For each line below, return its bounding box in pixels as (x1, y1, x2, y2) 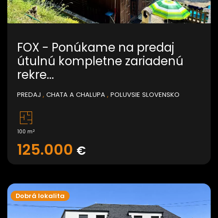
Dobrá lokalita (16, 191, 65, 201)
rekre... (17, 67, 54, 83)
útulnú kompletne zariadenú (17, 53, 183, 70)
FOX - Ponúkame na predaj (17, 39, 174, 56)
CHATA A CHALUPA (46, 90, 105, 100)
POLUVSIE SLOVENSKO (110, 90, 180, 100)
